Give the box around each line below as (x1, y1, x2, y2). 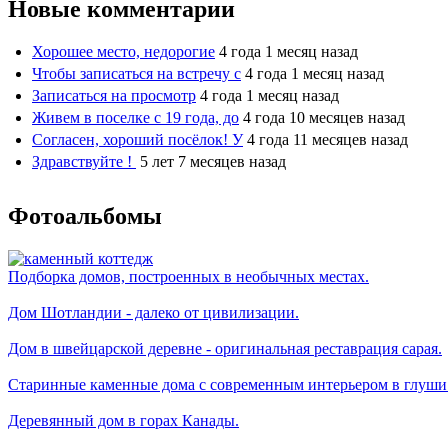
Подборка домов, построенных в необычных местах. (8, 268, 369, 286)
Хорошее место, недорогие (32, 43, 215, 61)
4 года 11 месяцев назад (247, 131, 408, 149)
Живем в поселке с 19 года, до (32, 109, 239, 127)
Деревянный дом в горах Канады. (8, 412, 239, 430)
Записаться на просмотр (32, 87, 196, 105)
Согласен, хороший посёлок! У (32, 131, 243, 149)
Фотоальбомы (8, 203, 162, 230)
